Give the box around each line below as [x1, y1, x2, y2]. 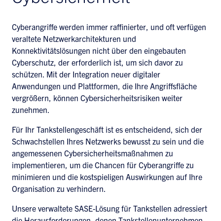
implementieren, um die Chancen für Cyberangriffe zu [12, 160, 194, 170]
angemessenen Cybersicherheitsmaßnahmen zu [12, 148, 173, 158]
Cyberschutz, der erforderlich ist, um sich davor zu [12, 57, 183, 67]
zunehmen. [12, 105, 50, 114]
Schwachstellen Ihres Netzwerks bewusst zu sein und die [12, 136, 204, 146]
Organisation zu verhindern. [12, 184, 106, 193]
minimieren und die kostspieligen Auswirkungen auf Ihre [12, 172, 202, 182]
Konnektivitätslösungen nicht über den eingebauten [12, 45, 186, 55]
